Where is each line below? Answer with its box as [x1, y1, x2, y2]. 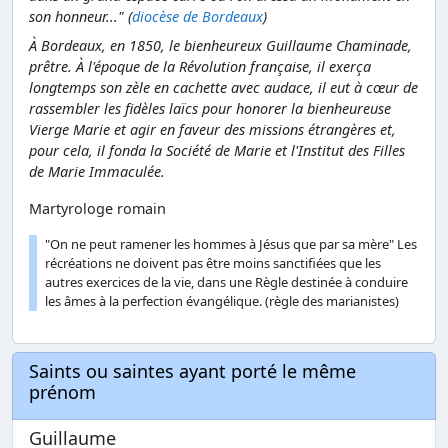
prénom [29, 380, 96, 405]
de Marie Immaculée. [29, 162, 165, 182]
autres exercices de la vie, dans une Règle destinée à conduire [45, 273, 408, 292]
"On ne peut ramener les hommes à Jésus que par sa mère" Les [45, 235, 417, 254]
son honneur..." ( [29, 7, 132, 27]
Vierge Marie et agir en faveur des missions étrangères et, [29, 120, 396, 140]
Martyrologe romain [29, 199, 166, 219]
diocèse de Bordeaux [132, 7, 263, 27]
